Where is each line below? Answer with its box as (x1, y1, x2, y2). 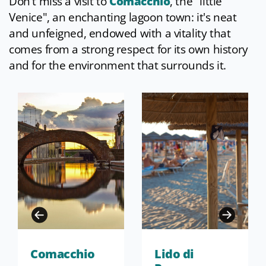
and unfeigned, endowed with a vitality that (9, 26, 231, 42)
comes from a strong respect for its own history (9, 42, 248, 58)
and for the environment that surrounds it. (9, 58, 226, 74)
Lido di (154, 246, 194, 262)
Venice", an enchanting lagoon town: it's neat (9, 9, 237, 26)
